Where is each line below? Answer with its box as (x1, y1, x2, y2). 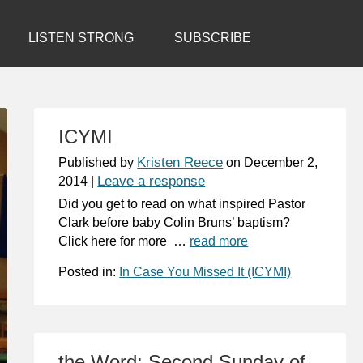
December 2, (244, 156, 318, 169)
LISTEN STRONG (28, 31, 134, 45)
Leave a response (97, 173, 206, 189)
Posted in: (58, 265, 120, 279)
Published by (58, 156, 138, 169)
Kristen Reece (137, 155, 224, 170)
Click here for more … (58, 234, 190, 248)
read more (190, 234, 249, 248)
